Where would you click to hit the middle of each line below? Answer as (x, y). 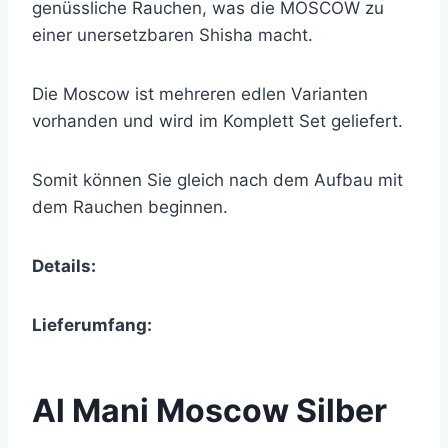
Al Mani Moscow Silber (209, 410)
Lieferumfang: (92, 325)
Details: (64, 266)
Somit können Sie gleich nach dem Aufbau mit (217, 180)
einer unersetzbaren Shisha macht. (172, 35)
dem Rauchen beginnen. (130, 207)
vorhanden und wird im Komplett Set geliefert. (217, 121)
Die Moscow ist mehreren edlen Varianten (200, 94)
